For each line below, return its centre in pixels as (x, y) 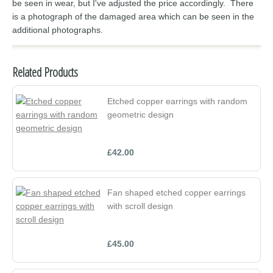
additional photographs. (58, 30)
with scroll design (140, 206)
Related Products (45, 73)
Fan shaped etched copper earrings (176, 193)
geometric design (140, 114)
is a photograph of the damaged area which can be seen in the (133, 17)
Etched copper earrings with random (177, 101)
